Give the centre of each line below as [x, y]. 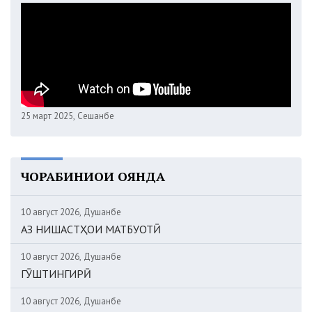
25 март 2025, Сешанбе [68, 116]
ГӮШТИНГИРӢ [56, 273]
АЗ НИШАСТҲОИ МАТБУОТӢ [91, 229]
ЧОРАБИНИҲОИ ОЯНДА [93, 176]
